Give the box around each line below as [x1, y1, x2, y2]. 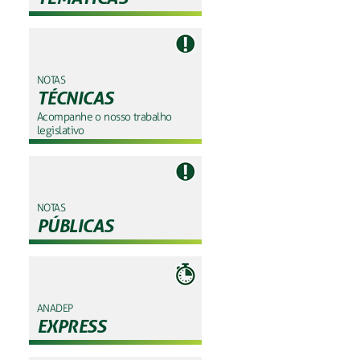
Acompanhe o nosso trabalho [37, 110, 172, 124]
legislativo [37, 124, 84, 137]
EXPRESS [37, 314, 106, 337]
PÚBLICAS [37, 214, 113, 237]
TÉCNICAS [37, 86, 113, 109]
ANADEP [37, 302, 73, 314]
